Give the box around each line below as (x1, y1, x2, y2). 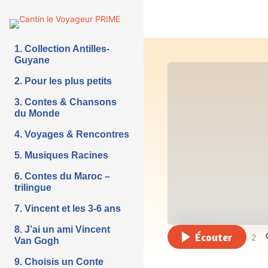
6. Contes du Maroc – (14, 171, 110, 181)
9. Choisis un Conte (14, 257, 103, 267)
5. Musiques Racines (14, 150, 108, 160)
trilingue (14, 182, 51, 193)
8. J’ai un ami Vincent (14, 224, 110, 234)
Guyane (14, 55, 50, 65)
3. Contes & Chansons (14, 97, 117, 107)
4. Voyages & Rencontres (14, 129, 129, 139)
